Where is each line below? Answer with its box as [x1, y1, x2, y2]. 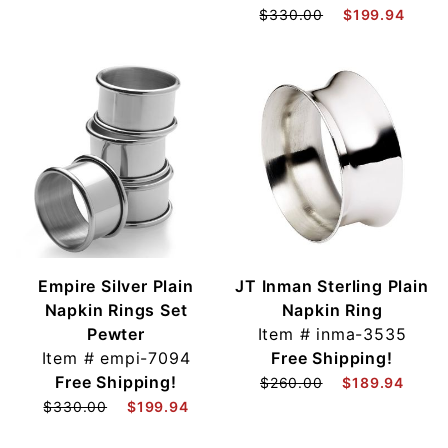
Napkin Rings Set [44, 299, 188, 320]
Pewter [87, 323, 145, 344]
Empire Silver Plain [38, 275, 194, 296]
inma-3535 [316, 323, 407, 344]
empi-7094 [100, 347, 191, 368]
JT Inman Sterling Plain [235, 275, 429, 296]
